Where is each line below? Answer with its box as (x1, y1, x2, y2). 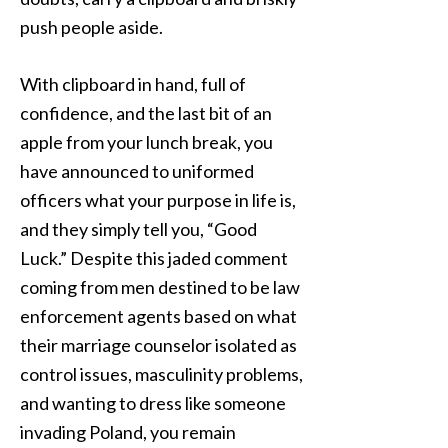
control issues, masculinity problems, (20, 363, 303, 385)
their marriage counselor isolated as (20, 334, 297, 356)
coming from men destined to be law (20, 276, 300, 298)
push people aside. (20, 16, 163, 38)
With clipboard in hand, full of (20, 73, 246, 95)
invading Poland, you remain (20, 421, 236, 443)
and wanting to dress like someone (20, 392, 286, 414)
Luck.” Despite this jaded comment (20, 247, 288, 269)
